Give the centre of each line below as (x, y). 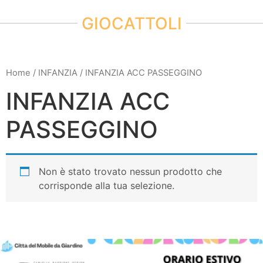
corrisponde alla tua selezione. (107, 186)
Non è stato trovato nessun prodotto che (130, 172)
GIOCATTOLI (131, 23)
